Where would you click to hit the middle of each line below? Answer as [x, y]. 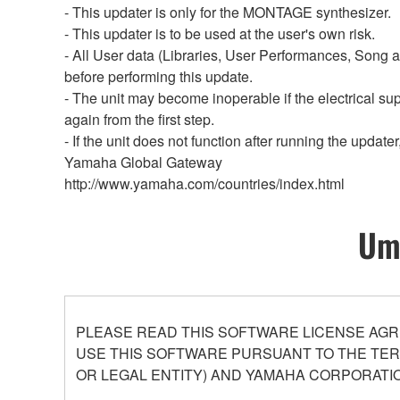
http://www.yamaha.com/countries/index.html [204, 183]
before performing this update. [158, 76]
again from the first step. [139, 119]
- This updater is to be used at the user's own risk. [220, 33]
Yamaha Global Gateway [143, 162]
